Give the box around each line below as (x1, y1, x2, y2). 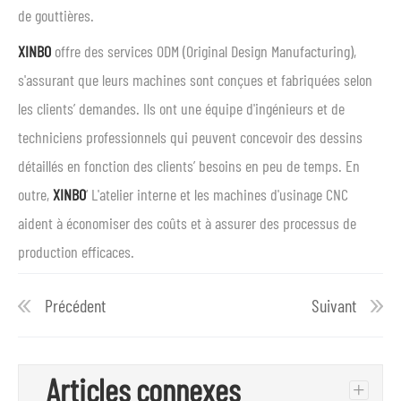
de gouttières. (18, 5, 94, 25)
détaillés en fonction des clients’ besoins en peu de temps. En (18, 156, 360, 175)
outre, (18, 184, 53, 204)
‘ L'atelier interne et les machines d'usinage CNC (86, 184, 348, 204)
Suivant (311, 294, 356, 316)
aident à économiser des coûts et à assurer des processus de (18, 213, 356, 233)
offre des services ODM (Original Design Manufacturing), (51, 41, 356, 61)
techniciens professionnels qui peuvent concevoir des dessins (18, 127, 363, 147)
